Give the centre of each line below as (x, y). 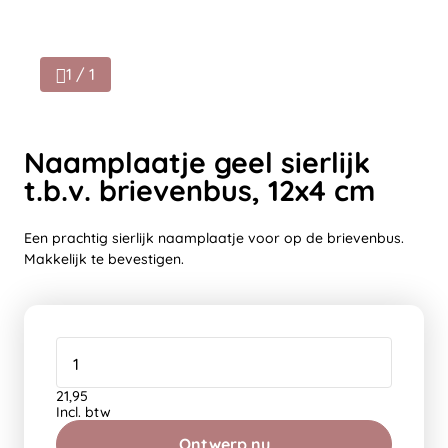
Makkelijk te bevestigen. (104, 259)
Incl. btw (83, 412)
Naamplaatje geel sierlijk (197, 162)
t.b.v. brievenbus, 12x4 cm (199, 190)
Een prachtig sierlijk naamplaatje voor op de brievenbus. (214, 238)
